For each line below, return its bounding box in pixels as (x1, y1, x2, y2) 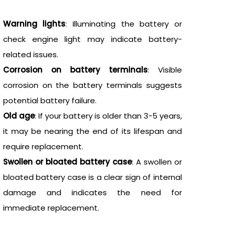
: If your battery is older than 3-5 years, (34, 110, 182, 121)
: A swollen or (132, 156, 182, 167)
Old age (3, 110, 35, 121)
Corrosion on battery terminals (3, 64, 148, 75)
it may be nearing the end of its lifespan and (3, 125, 182, 136)
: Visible (147, 64, 182, 75)
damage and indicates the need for (3, 187, 182, 198)
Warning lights (3, 18, 66, 29)
